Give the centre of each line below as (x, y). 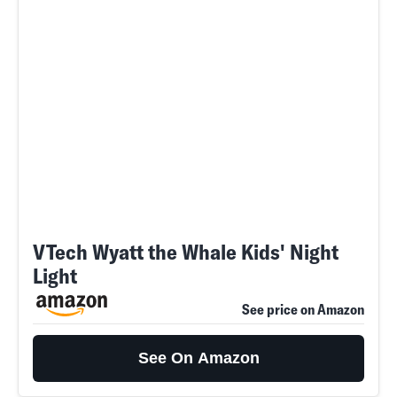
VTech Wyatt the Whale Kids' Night (186, 252)
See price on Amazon (303, 309)
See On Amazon (198, 358)
